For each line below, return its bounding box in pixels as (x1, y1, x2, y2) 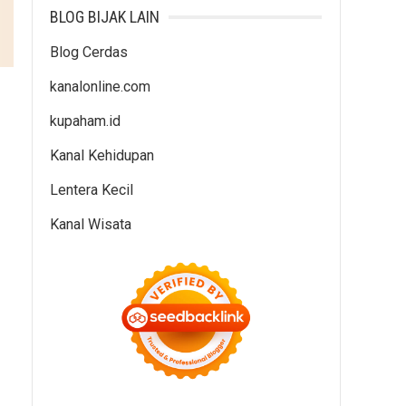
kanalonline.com (50, 78, 150, 95)
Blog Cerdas (50, 43, 128, 61)
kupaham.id (50, 112, 121, 130)
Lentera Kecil (50, 181, 133, 198)
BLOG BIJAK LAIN (50, 7, 159, 26)
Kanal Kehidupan (50, 147, 154, 164)
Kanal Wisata (50, 216, 131, 233)
